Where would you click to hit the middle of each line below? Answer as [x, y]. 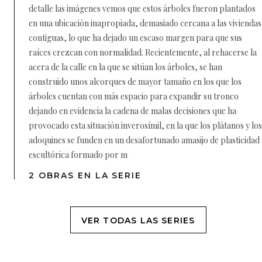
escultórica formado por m [78, 155]
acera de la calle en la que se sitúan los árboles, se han [125, 67]
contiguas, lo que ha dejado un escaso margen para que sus [135, 38]
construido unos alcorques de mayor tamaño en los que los [135, 82]
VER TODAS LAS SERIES [138, 220]
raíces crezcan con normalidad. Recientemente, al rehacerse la [143, 53]
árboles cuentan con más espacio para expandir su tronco [134, 96]
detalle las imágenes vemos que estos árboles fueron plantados [142, 9]
